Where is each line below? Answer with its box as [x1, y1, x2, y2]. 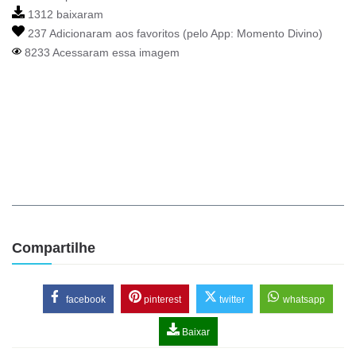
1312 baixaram [25, 8, 103, 21]
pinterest [141, 294, 181, 306]
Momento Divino [237, 27, 319, 41]
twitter [217, 294, 245, 306]
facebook [64, 294, 106, 306]
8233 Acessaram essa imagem [21, 46, 180, 60]
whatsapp [281, 294, 325, 306]
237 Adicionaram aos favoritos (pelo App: [25, 27, 237, 41]
